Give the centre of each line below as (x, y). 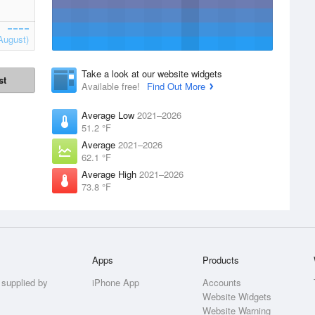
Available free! (112, 86)
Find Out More (176, 86)
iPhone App (116, 282)
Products (221, 260)
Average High (110, 174)
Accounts (222, 282)
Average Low (109, 115)
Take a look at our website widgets (152, 73)
